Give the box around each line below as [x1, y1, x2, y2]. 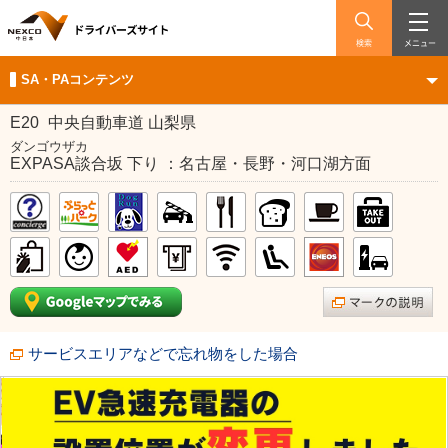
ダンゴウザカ [10, 139, 88, 154]
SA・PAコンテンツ [21, 72, 134, 87]
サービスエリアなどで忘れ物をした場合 [28, 345, 298, 362]
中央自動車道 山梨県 [44, 114, 196, 131]
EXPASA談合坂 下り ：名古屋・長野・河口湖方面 [10, 155, 371, 172]
